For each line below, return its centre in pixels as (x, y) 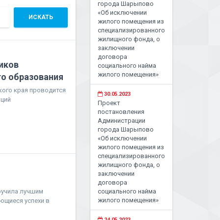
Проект (109, 103)
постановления (121, 112)
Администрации (122, 121)
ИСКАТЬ (41, 17)
